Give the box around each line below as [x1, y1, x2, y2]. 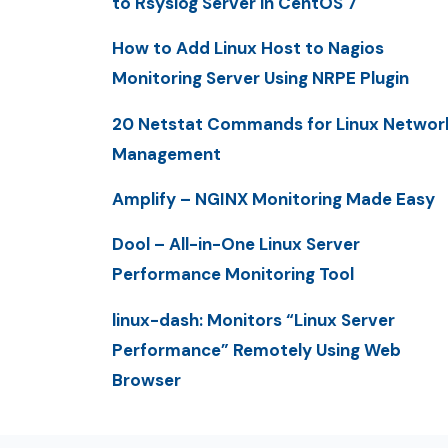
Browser [112, 368, 181, 391]
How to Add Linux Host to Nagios [112, 37, 384, 60]
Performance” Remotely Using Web [112, 338, 401, 361]
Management [112, 142, 221, 165]
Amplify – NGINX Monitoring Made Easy [112, 188, 435, 210]
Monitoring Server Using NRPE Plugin [112, 67, 409, 90]
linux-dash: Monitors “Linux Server [112, 308, 395, 331]
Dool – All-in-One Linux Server [112, 233, 360, 256]
